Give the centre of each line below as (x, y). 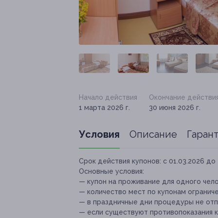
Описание (153, 135)
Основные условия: (111, 172)
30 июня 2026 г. (175, 108)
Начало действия (108, 98)
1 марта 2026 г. (104, 108)
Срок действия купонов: (120, 161)
